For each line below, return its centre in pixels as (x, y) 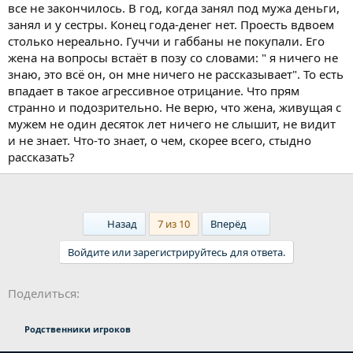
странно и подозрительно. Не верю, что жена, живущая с (175, 108)
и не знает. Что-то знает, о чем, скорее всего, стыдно (160, 141)
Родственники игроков (77, 329)
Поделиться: (44, 294)
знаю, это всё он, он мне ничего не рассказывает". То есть (176, 74)
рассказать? (41, 157)
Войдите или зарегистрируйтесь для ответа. (176, 253)
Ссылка (124, 292)
